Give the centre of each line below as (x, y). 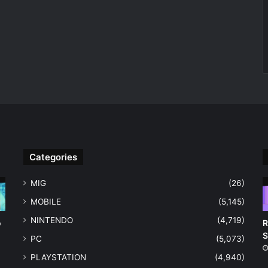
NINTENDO (51, 220)
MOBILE (45, 202)
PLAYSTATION (58, 258)
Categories (53, 157)
